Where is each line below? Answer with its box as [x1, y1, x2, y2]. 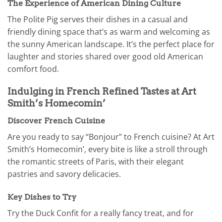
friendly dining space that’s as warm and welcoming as [7, 26, 210, 38]
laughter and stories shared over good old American [7, 51, 203, 62]
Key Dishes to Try [7, 192, 76, 202]
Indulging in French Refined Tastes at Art [7, 86, 196, 98]
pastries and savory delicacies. [7, 168, 121, 179]
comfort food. [7, 63, 59, 75]
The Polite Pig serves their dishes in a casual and [7, 14, 188, 25]
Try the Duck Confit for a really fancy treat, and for [7, 207, 194, 219]
